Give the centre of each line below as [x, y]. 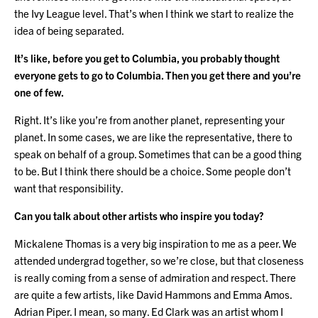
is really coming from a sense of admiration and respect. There [155, 277]
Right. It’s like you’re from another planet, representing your [149, 119]
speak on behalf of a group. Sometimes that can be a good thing [158, 153]
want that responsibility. [69, 187]
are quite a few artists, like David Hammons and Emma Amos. [153, 294]
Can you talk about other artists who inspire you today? [139, 215]
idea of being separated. [69, 30]
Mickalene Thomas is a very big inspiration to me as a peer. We [155, 243]
